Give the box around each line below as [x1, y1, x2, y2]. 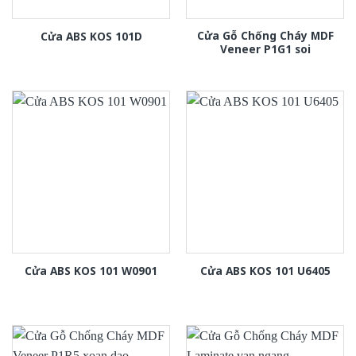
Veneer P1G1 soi [219, 41, 311, 56]
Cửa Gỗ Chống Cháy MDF [196, 27, 334, 43]
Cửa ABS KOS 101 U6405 [199, 262, 331, 278]
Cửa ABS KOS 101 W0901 [25, 262, 157, 278]
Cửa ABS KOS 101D [40, 28, 142, 44]
